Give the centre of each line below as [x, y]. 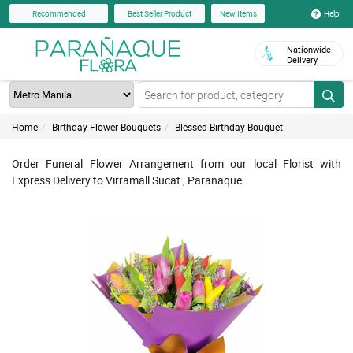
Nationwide [309, 49]
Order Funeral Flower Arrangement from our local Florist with [176, 163]
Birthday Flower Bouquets [106, 127]
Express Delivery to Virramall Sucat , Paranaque [127, 180]
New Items [238, 14]
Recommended [59, 14]
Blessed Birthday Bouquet [229, 127]
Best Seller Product [160, 14]
